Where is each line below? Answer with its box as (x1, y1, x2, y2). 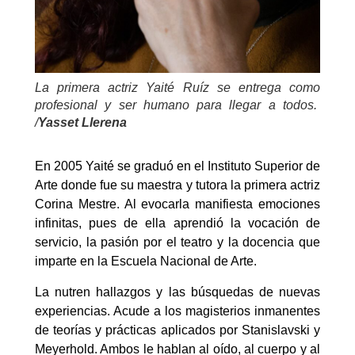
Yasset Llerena (38, 116, 127, 130)
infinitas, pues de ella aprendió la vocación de (35, 216, 320, 231)
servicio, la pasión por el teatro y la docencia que (35, 235, 320, 250)
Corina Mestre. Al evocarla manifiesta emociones (35, 197, 320, 212)
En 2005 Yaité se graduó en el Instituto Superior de (35, 159, 320, 174)
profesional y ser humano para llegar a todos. (35, 98, 320, 113)
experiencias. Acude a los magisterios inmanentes (35, 303, 320, 318)
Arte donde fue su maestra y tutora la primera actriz (35, 178, 320, 193)
